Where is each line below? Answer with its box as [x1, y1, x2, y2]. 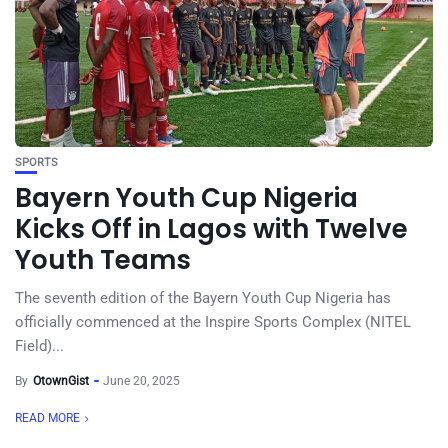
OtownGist [33, 374, 89, 388]
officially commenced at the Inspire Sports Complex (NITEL [15, 313, 411, 331]
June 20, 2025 [103, 374, 180, 388]
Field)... [15, 337, 64, 355]
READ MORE [15, 411, 80, 425]
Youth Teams [15, 242, 191, 278]
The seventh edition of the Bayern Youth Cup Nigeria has [15, 289, 391, 307]
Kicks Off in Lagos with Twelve [15, 211, 408, 247]
